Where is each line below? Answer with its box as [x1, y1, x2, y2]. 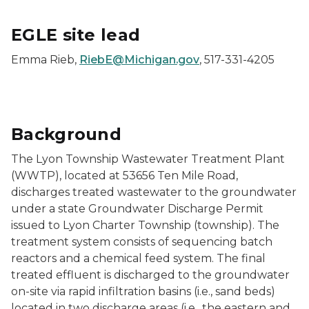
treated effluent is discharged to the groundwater [11, 268, 290, 281]
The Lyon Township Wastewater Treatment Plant [11, 152, 285, 166]
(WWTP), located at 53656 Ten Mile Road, [11, 169, 238, 182]
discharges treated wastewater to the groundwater [11, 186, 297, 199]
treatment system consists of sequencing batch [11, 235, 272, 248]
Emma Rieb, [11, 53, 79, 66]
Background [11, 124, 121, 144]
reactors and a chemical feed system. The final [11, 252, 266, 265]
